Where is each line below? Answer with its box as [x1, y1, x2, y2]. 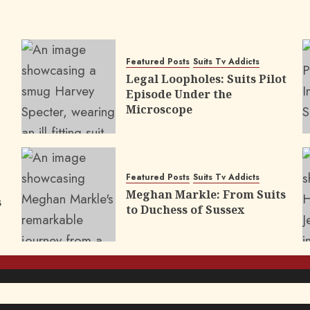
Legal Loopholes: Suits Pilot [125, 71, 286, 86]
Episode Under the [125, 86, 232, 102]
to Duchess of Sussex [125, 201, 244, 217]
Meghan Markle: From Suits [125, 186, 286, 202]
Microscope [125, 101, 192, 117]
